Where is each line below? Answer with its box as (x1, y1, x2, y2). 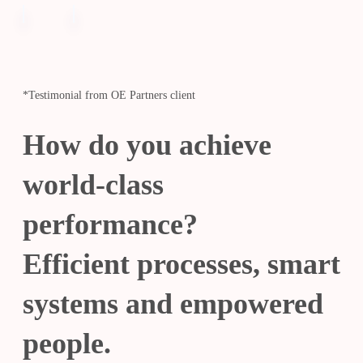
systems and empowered (23, 288, 323, 321)
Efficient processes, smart (23, 248, 340, 281)
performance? (23, 208, 198, 241)
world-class (23, 169, 164, 202)
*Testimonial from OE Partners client (23, 88, 195, 101)
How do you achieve (23, 129, 271, 162)
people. (23, 327, 111, 361)
